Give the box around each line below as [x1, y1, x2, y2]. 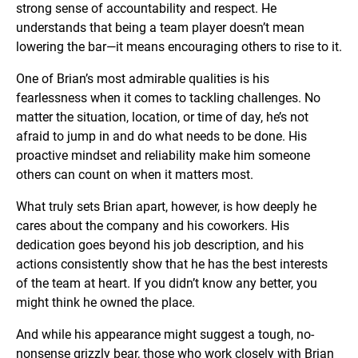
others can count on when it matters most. [16, 167, 253, 183]
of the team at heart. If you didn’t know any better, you [16, 276, 317, 292]
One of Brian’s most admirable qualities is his [16, 71, 269, 87]
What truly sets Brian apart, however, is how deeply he [16, 199, 316, 215]
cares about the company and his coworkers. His [16, 218, 289, 234]
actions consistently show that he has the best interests [16, 257, 328, 272]
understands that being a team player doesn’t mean [16, 20, 304, 36]
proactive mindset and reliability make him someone [16, 148, 310, 164]
